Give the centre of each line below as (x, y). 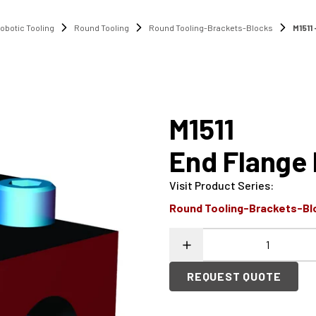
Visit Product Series (220, 185)
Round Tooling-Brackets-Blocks (211, 28)
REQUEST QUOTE (234, 276)
